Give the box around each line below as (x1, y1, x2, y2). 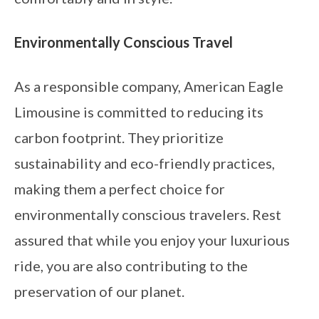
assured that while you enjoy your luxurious (14, 231, 290, 249)
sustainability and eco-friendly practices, (14, 154, 275, 172)
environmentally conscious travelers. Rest (14, 205, 281, 223)
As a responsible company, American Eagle (14, 77, 283, 95)
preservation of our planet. (14, 282, 184, 300)
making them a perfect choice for (14, 179, 225, 197)
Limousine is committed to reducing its (14, 103, 263, 120)
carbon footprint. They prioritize (14, 128, 224, 146)
